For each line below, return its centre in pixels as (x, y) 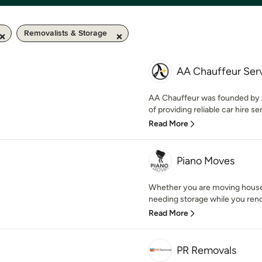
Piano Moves (206, 161)
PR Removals (206, 250)
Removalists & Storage (65, 33)
